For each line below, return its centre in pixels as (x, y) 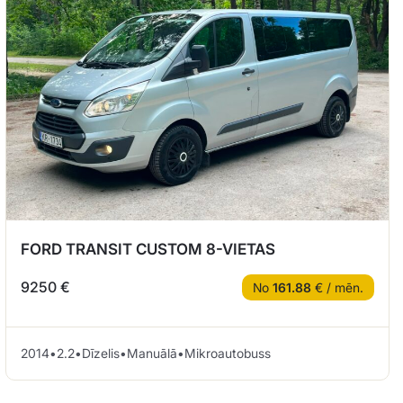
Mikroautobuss (228, 353)
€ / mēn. (337, 287)
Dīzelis (101, 353)
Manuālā (152, 353)
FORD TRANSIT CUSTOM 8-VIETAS (148, 249)
